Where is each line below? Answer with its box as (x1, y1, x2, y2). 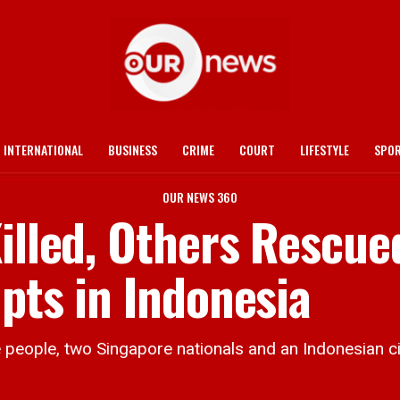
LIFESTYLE (300, 140, 349, 159)
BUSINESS (108, 140, 157, 159)
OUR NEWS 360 (162, 187, 237, 206)
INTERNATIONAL (4, 140, 83, 159)
